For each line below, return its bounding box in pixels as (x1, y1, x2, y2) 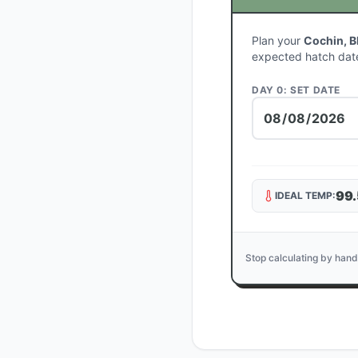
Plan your (252, 34, 304, 47)
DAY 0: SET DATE (252, 84, 340, 96)
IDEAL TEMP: (275, 189, 336, 201)
